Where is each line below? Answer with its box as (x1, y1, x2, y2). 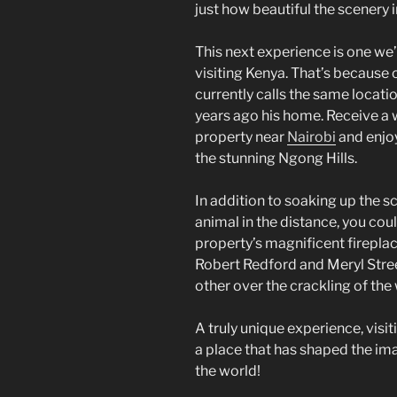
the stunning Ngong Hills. (195, 150, 360, 167)
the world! (195, 362, 261, 380)
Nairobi (287, 128, 336, 146)
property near (195, 128, 287, 146)
